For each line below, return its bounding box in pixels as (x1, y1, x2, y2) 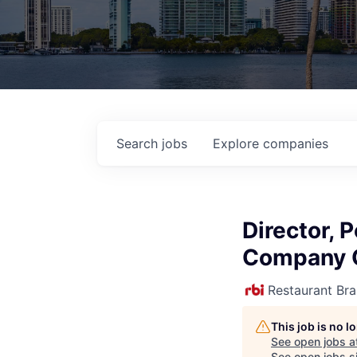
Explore (213, 135, 263, 151)
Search (116, 135, 162, 151)
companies (263, 135, 328, 151)
